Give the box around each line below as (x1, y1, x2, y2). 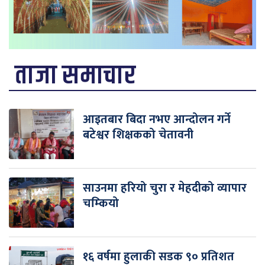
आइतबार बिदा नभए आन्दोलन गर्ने (83, 109, 231, 130)
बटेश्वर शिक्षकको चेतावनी (83, 125, 193, 146)
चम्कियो (83, 193, 119, 214)
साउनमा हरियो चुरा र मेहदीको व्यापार (83, 178, 247, 199)
